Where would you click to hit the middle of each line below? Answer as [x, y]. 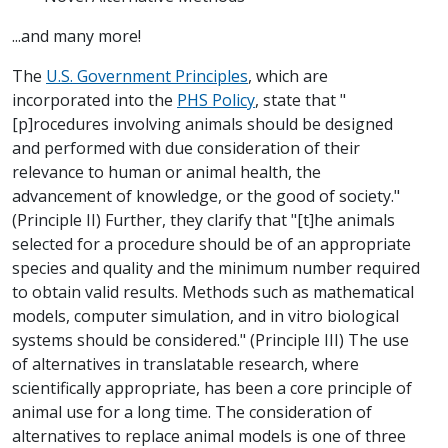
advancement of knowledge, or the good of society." [206, 196]
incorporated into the [94, 100]
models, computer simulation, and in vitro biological [205, 316]
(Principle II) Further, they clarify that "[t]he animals [203, 220]
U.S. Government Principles [147, 76]
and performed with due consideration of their [186, 148]
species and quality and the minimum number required [216, 268]
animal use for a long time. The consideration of [192, 412]
